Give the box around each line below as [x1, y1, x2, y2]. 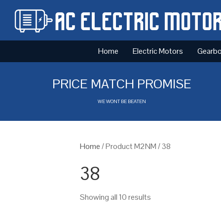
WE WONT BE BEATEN [98, 98, 147, 105]
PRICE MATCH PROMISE [52, 75, 192, 92]
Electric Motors [133, 45, 183, 56]
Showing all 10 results [80, 191, 151, 202]
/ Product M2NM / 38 [100, 141, 171, 151]
